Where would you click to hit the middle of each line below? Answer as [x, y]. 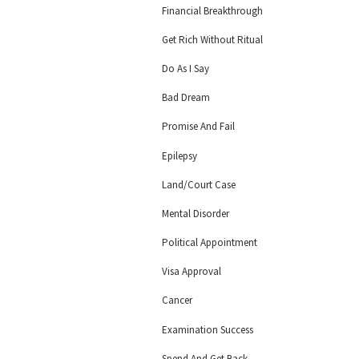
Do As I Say [186, 68]
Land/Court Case [199, 184]
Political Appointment [210, 243]
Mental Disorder [196, 213]
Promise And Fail [198, 127]
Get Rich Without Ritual [212, 39]
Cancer [177, 301]
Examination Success [208, 329]
